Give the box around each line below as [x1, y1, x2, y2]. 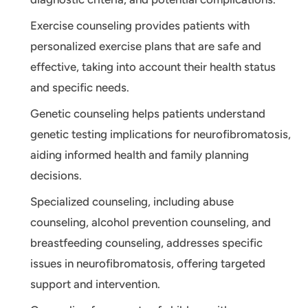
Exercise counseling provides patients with [30, 19, 250, 33]
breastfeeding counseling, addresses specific [30, 236, 263, 250]
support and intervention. [30, 277, 160, 291]
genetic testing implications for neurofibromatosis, [30, 127, 291, 142]
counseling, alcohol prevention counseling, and [30, 215, 271, 230]
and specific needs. [30, 80, 129, 95]
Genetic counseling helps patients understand [30, 107, 265, 121]
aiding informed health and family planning [30, 148, 249, 162]
